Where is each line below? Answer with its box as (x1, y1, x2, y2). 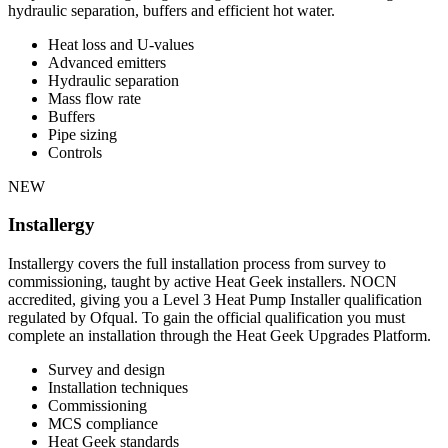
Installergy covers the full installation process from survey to (8, 254, 386, 272)
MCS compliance (48, 414, 158, 432)
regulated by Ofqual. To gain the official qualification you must (8, 308, 405, 326)
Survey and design (48, 360, 165, 378)
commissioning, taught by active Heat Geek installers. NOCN (8, 272, 397, 290)
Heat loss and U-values (48, 35, 194, 53)
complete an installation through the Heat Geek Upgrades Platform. (8, 326, 431, 344)
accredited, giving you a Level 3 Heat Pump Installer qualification (8, 290, 422, 308)
